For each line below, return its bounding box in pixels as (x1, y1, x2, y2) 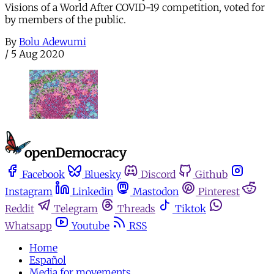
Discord (141, 168, 176, 181)
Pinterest (198, 185, 240, 198)
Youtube (72, 220, 109, 232)
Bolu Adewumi (19, 35, 86, 48)
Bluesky (84, 168, 121, 181)
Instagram (5, 185, 53, 198)
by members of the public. (5, 13, 126, 26)
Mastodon (133, 185, 179, 198)
